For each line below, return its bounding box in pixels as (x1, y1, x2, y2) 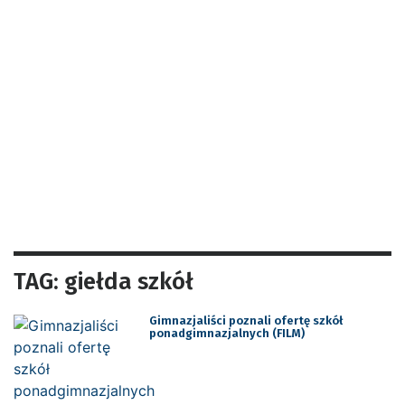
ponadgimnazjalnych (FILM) (148, 325, 305, 340)
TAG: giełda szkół (14, 267, 193, 296)
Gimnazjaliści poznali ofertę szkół (148, 313, 344, 327)
